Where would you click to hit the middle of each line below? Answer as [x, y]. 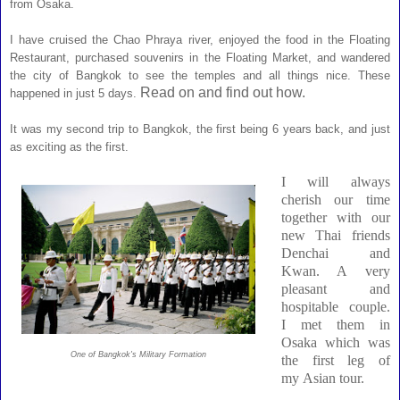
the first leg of [335, 360]
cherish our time [335, 199]
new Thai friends [335, 235]
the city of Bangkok [66, 75]
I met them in [335, 324]
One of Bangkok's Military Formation [138, 354]
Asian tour [331, 378]
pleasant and [335, 288]
